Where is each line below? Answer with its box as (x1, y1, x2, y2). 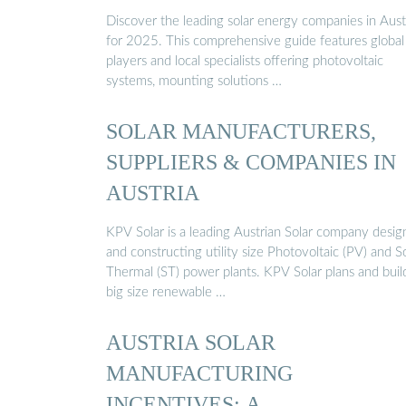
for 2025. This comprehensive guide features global (106, 34, 404, 48)
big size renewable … (106, 285, 226, 299)
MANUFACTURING (106, 360, 293, 385)
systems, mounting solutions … (106, 73, 282, 88)
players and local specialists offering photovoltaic (106, 53, 383, 68)
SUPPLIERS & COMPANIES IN (106, 150, 396, 175)
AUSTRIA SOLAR (106, 329, 275, 354)
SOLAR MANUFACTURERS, (106, 119, 376, 144)
